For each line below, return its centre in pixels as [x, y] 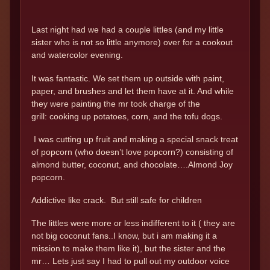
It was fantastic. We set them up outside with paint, [128, 78]
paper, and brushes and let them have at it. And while [133, 91]
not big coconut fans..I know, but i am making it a [124, 236]
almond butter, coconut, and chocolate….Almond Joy [132, 164]
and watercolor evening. [77, 55]
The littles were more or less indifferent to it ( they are [133, 223]
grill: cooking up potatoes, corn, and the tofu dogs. [128, 116]
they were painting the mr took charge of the [116, 103]
